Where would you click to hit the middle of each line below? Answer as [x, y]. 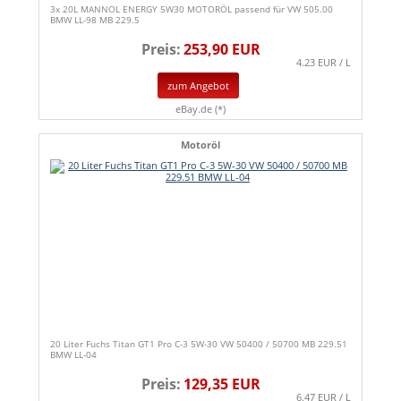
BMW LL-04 [73, 354]
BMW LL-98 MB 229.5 [95, 20]
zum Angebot [198, 85]
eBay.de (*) [200, 108]
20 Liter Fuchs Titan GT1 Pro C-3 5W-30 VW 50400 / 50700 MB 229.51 [199, 343]
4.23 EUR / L [324, 63]
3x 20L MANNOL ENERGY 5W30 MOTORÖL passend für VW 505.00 [192, 9]
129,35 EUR [222, 384]
